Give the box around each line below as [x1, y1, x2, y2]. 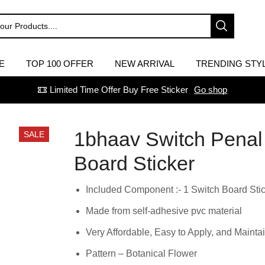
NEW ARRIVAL [114, 59, 174, 69]
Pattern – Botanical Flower [85, 248, 197, 259]
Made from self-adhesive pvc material [85, 206, 242, 216]
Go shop [194, 85, 228, 95]
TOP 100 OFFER [25, 59, 93, 69]
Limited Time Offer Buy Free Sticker [50, 85, 189, 95]
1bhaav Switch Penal [73, 128, 263, 151]
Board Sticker [73, 152, 195, 175]
